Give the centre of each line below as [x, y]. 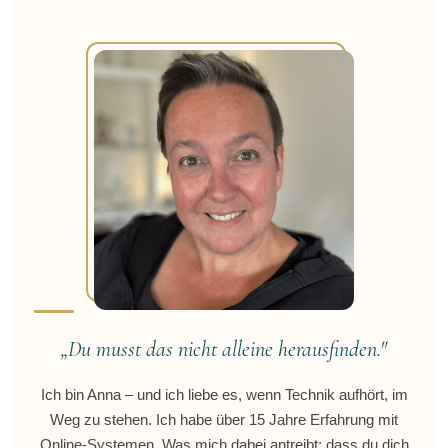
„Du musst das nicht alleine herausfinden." [224, 349]
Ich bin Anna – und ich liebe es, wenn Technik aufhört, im [224, 394]
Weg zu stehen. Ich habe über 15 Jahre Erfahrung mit [224, 419]
